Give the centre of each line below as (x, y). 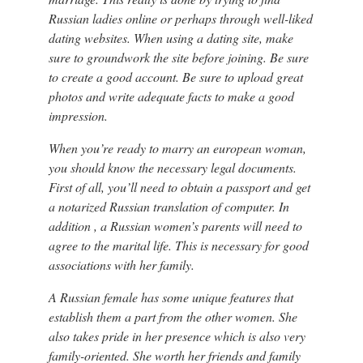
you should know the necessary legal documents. (172, 168)
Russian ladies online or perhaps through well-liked (180, 19)
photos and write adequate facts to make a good (171, 96)
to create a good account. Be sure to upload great (175, 77)
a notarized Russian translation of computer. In (169, 207)
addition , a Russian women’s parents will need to (175, 226)
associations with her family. (121, 265)
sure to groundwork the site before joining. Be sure (178, 58)
